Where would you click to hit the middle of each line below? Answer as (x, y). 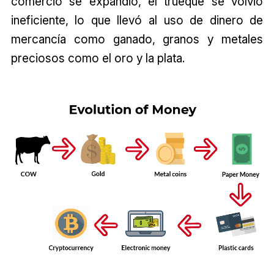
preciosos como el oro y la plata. (98, 58)
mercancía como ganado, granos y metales (137, 39)
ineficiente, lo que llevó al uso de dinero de (137, 20)
